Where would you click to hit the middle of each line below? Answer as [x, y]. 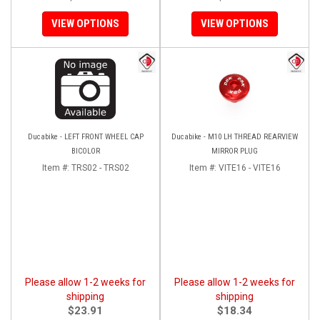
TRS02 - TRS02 [100, 167]
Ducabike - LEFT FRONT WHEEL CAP [85, 136]
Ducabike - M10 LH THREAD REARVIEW [235, 136]
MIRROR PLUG [235, 151]
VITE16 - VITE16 [249, 167]
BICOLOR [85, 151]
